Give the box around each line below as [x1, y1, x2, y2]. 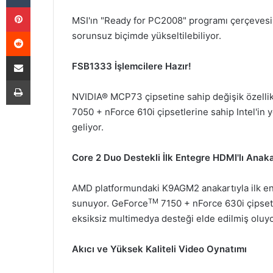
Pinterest [30, 2, 65, 12]
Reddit [30, 26, 54, 36]
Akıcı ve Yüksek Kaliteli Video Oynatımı [72, 243, 247, 255]
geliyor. [72, 121, 104, 133]
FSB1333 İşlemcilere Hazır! [72, 60, 191, 73]
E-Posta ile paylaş [30, 51, 54, 60]
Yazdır [30, 75, 53, 85]
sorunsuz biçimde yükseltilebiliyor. [72, 30, 221, 42]
